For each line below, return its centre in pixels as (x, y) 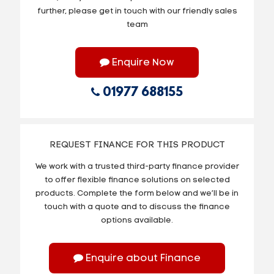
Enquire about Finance (142, 258)
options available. (137, 220)
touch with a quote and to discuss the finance (137, 207)
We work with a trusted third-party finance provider (137, 166)
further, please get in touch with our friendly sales (137, 11)
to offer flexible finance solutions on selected (137, 180)
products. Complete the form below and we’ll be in (137, 193)
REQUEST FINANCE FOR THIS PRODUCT (137, 145)
